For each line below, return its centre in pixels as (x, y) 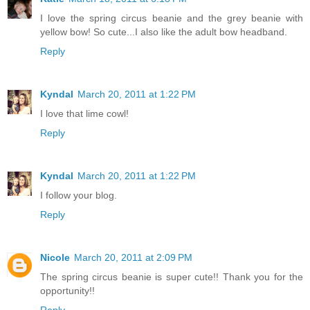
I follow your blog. (79, 195)
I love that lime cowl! (84, 113)
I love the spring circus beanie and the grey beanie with (172, 18)
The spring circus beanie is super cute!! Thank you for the (172, 276)
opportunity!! (67, 290)
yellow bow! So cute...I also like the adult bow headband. (164, 31)
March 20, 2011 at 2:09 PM (133, 257)
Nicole (55, 257)
